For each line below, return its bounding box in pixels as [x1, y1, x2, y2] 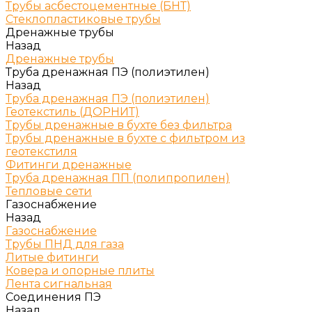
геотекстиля [6, 145, 77, 158]
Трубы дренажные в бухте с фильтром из [6, 132, 245, 145]
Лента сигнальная [6, 277, 112, 290]
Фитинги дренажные [6, 158, 132, 171]
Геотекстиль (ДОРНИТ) [6, 105, 139, 118]
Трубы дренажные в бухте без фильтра [6, 118, 232, 132]
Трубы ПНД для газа [6, 237, 124, 251]
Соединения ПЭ [6, 290, 101, 304]
